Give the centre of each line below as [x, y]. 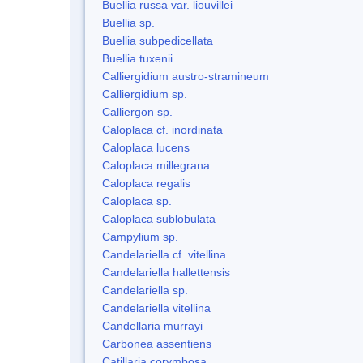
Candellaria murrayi [152, 325]
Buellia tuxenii [137, 58]
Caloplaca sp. [137, 201]
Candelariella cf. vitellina [164, 254]
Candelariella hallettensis [166, 272]
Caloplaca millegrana [156, 165]
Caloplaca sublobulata [159, 218]
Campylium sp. [140, 236]
